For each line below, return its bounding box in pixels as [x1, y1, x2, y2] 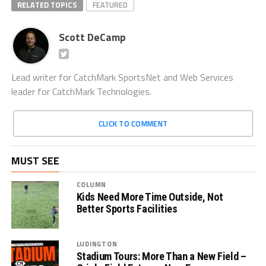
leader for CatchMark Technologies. [11, 84, 151, 99]
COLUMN [76, 179, 107, 189]
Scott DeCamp [58, 28, 126, 45]
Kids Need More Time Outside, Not [76, 190, 223, 203]
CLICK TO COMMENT [98, 117, 168, 129]
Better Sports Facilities [76, 202, 178, 215]
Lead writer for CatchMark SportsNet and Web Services [11, 69, 233, 84]
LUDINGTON [76, 238, 118, 249]
